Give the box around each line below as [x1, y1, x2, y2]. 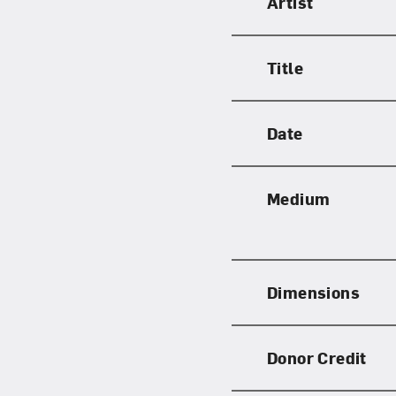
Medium [267, 187, 331, 209]
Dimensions [267, 280, 360, 303]
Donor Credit [267, 346, 367, 369]
